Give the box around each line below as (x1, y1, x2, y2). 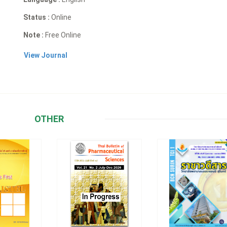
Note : (23, 30, 44, 39)
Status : (23, 13, 50, 21)
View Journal (24, 51, 68, 59)
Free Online (44, 30, 82, 39)
